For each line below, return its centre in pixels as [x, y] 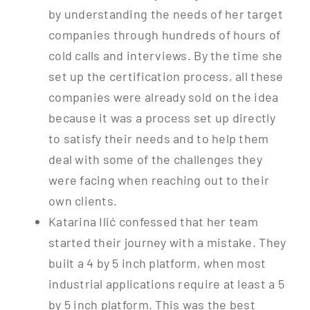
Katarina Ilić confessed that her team [153, 222]
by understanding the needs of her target [165, 14]
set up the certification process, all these [166, 76]
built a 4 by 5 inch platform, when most [157, 263]
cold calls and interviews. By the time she [165, 56]
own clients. [83, 201]
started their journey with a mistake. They [167, 243]
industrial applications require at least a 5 [166, 284]
